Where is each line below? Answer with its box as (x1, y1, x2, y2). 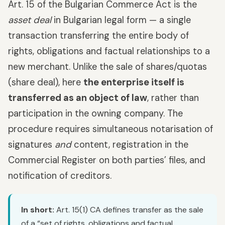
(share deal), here (8, 76, 83, 88)
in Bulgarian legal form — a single (51, 14, 191, 26)
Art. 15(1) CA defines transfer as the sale (54, 204, 203, 215)
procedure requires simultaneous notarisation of (8, 123, 213, 135)
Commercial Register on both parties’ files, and (8, 154, 205, 166)
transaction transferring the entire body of (8, 30, 189, 42)
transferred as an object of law (8, 92, 147, 104)
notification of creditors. (8, 170, 111, 182)
